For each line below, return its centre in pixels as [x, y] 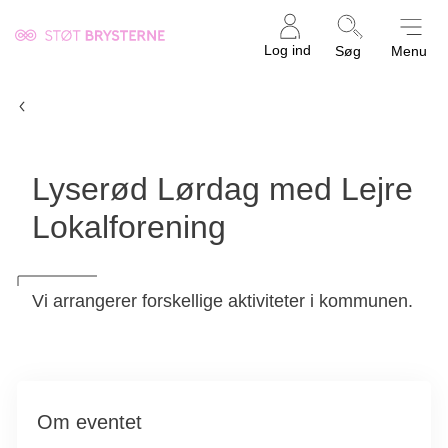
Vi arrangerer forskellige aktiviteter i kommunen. [222, 301]
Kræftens [51, 43]
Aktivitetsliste [75, 106]
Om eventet [89, 421]
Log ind [287, 50]
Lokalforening [129, 227]
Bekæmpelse [67, 64]
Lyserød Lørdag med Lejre [222, 189]
